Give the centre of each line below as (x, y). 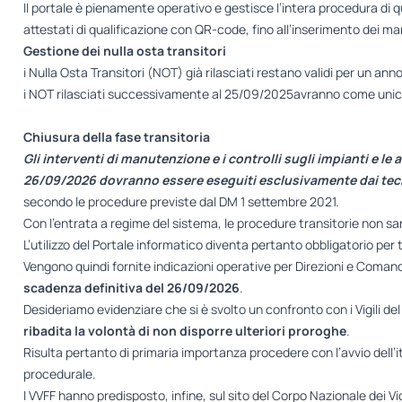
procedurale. (59, 374)
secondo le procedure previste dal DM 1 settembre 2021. (181, 202)
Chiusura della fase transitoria (116, 137)
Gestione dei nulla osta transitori (124, 51)
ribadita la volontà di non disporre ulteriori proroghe (184, 331)
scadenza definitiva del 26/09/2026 (131, 288)
